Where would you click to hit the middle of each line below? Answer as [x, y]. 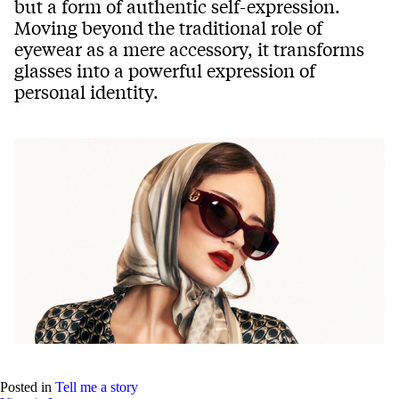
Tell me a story [97, 387]
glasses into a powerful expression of [165, 69]
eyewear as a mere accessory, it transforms [189, 48]
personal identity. [86, 91]
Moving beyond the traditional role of [168, 27]
